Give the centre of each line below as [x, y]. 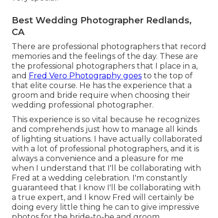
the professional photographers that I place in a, [105, 66]
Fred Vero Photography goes [85, 75]
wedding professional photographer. [83, 105]
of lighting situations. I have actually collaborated [107, 139]
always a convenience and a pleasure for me [98, 158]
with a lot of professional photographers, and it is [105, 148]
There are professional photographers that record [109, 46]
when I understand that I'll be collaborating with [106, 168]
